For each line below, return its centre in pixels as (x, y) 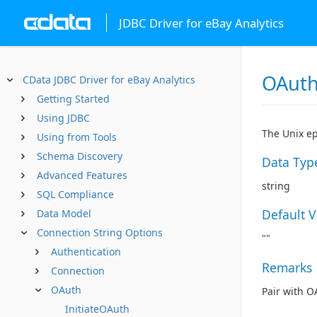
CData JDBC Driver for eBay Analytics (109, 80)
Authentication (86, 252)
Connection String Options (100, 232)
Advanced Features (82, 175)
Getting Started (73, 99)
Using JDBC (63, 118)
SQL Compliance (75, 194)
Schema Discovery (80, 156)
